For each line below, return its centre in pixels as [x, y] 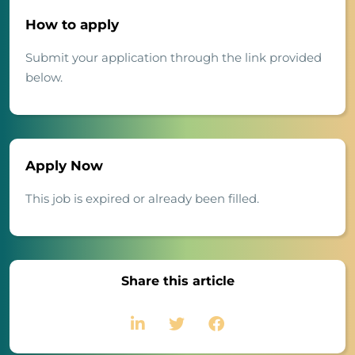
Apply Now [64, 166]
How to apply [72, 25]
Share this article [177, 281]
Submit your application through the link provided [174, 58]
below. [44, 78]
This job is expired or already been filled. [142, 199]
